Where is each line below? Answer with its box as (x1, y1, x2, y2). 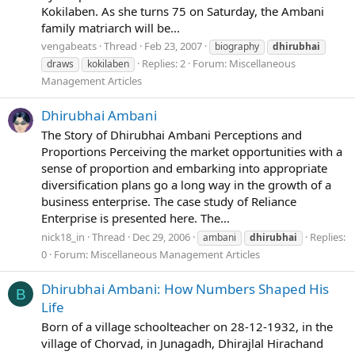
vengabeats (41, 39, 97, 54)
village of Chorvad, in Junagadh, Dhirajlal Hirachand (41, 335, 323, 352)
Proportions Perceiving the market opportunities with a (41, 143, 342, 160)
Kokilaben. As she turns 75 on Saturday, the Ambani (41, 2, 324, 19)
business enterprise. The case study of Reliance (41, 193, 296, 210)
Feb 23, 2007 (144, 39, 202, 54)
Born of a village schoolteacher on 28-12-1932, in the (41, 319, 333, 335)
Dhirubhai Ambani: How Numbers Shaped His (41, 279, 329, 298)
